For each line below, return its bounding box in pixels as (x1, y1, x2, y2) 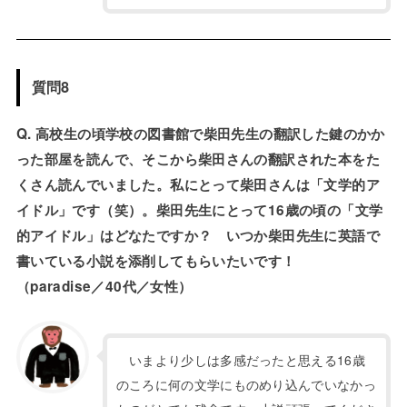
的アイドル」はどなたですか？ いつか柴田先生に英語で (15, 224, 380, 245)
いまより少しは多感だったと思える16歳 (115, 350, 365, 369)
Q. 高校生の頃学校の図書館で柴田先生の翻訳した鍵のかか (15, 123, 385, 144)
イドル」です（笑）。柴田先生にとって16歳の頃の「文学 (15, 199, 383, 220)
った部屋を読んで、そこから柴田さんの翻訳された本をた (15, 148, 380, 169)
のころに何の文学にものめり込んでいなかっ (115, 374, 376, 393)
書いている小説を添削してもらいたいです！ (15, 250, 296, 271)
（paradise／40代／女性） (15, 275, 193, 296)
